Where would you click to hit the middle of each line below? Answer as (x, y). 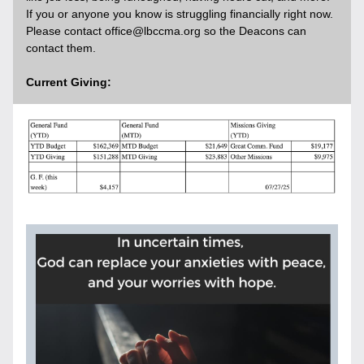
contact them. (63, 48)
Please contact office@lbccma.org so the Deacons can (166, 31)
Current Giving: (75, 82)
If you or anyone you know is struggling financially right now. (180, 14)
